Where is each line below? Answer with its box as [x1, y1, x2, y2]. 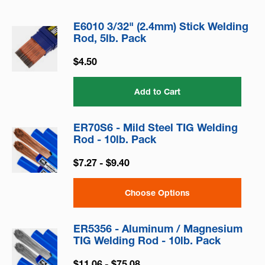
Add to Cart [134, 86, 180, 98]
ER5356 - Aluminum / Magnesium [73, 222, 243, 236]
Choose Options [125, 188, 190, 199]
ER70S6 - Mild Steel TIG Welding [73, 121, 238, 135]
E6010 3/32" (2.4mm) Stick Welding [73, 20, 248, 34]
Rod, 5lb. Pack [73, 31, 146, 46]
